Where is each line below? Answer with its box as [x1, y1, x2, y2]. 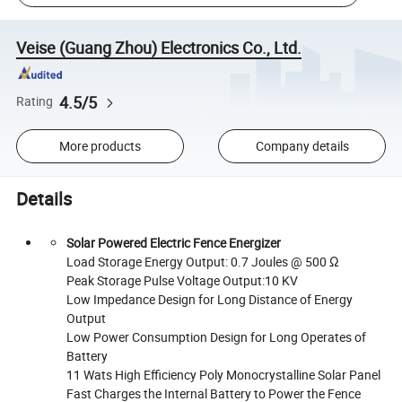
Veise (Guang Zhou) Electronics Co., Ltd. [16, 36, 302, 58]
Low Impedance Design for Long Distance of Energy [66, 290, 354, 308]
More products [58, 137, 141, 155]
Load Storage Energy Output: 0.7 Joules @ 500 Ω [66, 252, 340, 270]
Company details [255, 137, 349, 155]
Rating [16, 93, 54, 110]
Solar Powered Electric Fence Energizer [66, 233, 282, 251]
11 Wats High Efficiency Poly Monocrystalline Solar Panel [66, 365, 381, 383]
